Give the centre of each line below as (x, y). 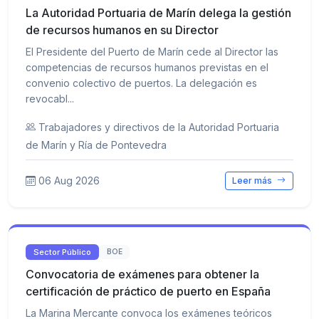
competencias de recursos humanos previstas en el (147, 67)
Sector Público (63, 252)
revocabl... (50, 98)
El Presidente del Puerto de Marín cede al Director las (152, 51)
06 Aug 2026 (69, 180)
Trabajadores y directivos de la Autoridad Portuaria (159, 127)
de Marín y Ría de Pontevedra (96, 145)
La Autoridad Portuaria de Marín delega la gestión (158, 12)
